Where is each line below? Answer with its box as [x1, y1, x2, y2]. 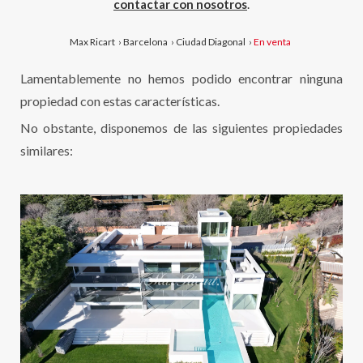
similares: [20, 143, 73, 158]
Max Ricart [69, 36, 115, 48]
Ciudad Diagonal [175, 36, 246, 48]
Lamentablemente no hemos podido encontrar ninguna [20, 70, 343, 86]
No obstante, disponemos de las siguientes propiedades [20, 120, 343, 135]
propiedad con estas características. [20, 93, 220, 109]
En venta [253, 36, 291, 48]
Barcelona [122, 36, 168, 48]
